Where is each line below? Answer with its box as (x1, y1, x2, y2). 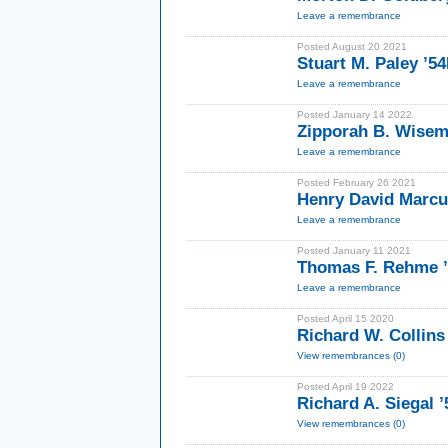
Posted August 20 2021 (297, 41, 407, 52)
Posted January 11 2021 (297, 245, 411, 256)
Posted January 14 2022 (297, 109, 412, 120)
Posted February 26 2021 (297, 177, 416, 188)
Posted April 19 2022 (297, 381, 394, 392)
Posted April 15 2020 (297, 313, 394, 324)
